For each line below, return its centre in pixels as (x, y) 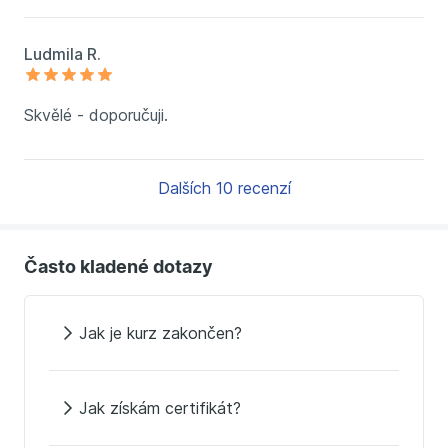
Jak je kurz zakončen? (160, 333)
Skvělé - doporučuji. (96, 115)
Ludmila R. (62, 54)
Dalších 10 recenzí (224, 188)
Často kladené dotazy (118, 266)
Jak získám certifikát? (160, 408)
